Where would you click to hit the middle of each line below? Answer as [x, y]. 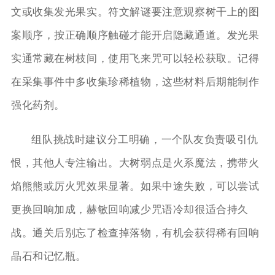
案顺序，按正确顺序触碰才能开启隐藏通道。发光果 [135, 36]
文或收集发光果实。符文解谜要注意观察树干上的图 [135, 12]
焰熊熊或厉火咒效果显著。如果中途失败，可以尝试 [135, 186]
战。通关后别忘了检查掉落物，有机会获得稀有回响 [135, 233]
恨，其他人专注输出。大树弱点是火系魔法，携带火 [135, 163]
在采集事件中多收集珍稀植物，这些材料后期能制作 [135, 82]
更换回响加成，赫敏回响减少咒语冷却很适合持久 [130, 209]
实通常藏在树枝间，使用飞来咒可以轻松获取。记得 [135, 59]
